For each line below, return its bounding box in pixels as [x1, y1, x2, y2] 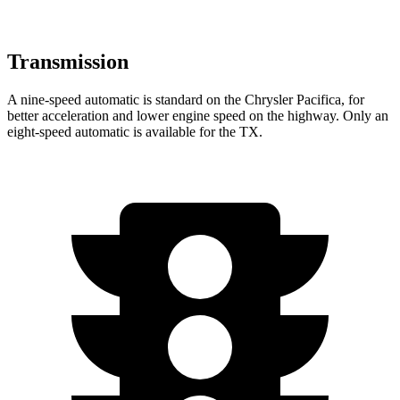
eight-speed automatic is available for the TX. [7, 123, 262, 139]
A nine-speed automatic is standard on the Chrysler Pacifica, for [7, 91, 364, 107]
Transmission [7, 50, 129, 74]
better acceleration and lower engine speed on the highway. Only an [7, 107, 388, 123]
